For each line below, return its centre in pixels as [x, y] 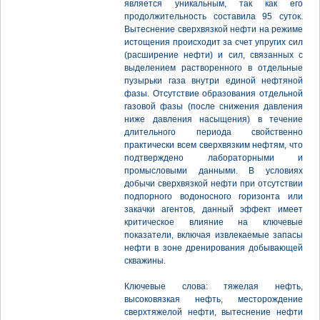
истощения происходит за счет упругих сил [214, 42]
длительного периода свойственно [214, 132]
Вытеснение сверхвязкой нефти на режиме [214, 29]
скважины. [145, 261]
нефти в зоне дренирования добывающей [214, 248]
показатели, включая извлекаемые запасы [214, 235]
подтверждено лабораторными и [214, 158]
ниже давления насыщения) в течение [214, 119]
